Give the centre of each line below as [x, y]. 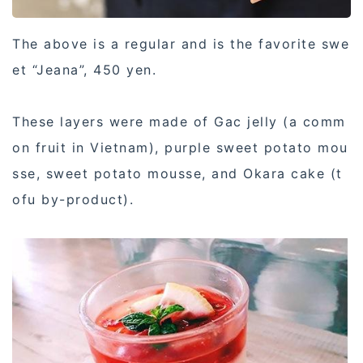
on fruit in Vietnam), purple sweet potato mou [180, 147]
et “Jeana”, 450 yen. [84, 69]
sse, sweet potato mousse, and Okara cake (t [177, 173]
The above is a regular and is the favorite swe [181, 43]
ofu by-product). [73, 199]
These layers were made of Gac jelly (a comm [179, 121]
